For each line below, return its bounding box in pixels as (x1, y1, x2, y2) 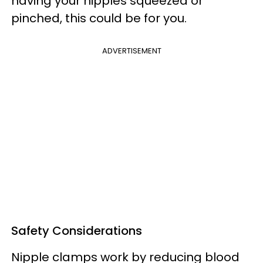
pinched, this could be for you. (11, 10, 190, 27)
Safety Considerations (11, 222, 142, 240)
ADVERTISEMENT (102, 45, 161, 57)
